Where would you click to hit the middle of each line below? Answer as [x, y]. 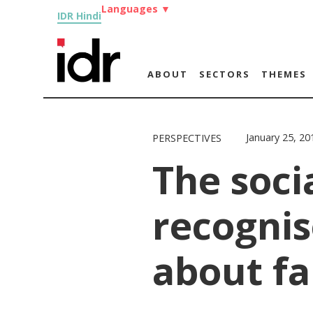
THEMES [284, 74]
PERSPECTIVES [187, 138]
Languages [131, 9]
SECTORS [224, 74]
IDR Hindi [79, 16]
